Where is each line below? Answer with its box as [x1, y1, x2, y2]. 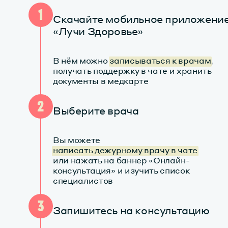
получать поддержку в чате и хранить [53, 65, 212, 76]
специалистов [53, 175, 113, 186]
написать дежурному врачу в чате [53, 145, 198, 156]
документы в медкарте [53, 75, 149, 87]
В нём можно [53, 55, 110, 66]
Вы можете [53, 134, 101, 146]
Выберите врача [53, 104, 139, 118]
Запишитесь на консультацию [53, 204, 210, 217]
